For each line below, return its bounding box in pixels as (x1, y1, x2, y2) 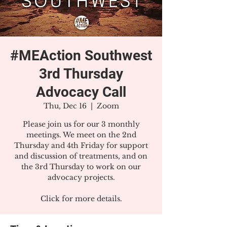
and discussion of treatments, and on (15, 152, 147, 161)
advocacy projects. (47, 173, 115, 182)
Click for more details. (40, 194, 122, 203)
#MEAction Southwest (10, 47, 152, 64)
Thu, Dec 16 (43, 101, 87, 110)
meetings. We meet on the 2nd (26, 130, 136, 139)
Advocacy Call (36, 84, 126, 100)
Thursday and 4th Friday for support (14, 141, 148, 150)
